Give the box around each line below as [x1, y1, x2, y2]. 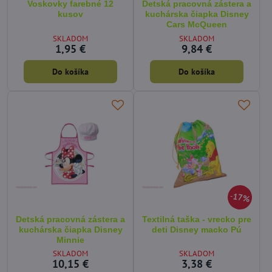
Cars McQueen [166, 19, 227, 30]
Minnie [56, 234, 84, 245]
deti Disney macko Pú [152, 224, 242, 234]
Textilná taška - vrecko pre [142, 214, 251, 224]
